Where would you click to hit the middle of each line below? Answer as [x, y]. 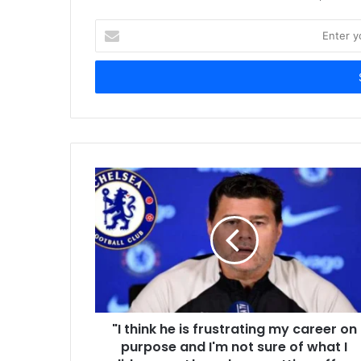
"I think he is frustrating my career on [234, 329]
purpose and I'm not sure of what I [234, 346]
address [114, 77]
